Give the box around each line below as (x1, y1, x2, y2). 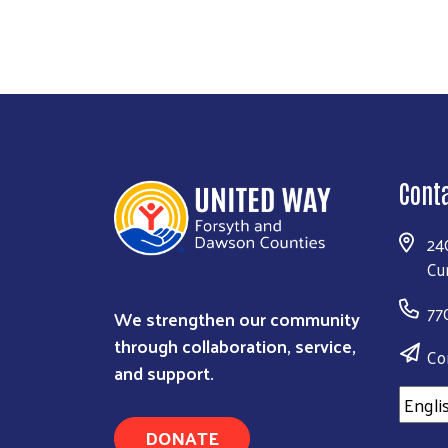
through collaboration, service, (114, 328, 356, 362)
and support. (114, 355, 214, 389)
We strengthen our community (114, 301, 360, 335)
